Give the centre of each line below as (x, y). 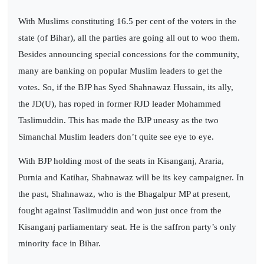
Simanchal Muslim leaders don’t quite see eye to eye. (116, 136)
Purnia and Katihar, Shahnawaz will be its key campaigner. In (131, 177)
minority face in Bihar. (60, 243)
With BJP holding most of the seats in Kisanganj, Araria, (121, 161)
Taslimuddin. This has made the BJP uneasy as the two (118, 120)
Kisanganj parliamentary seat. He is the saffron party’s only (127, 227)
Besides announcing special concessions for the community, (129, 54)
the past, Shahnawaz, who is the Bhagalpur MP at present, (124, 194)
